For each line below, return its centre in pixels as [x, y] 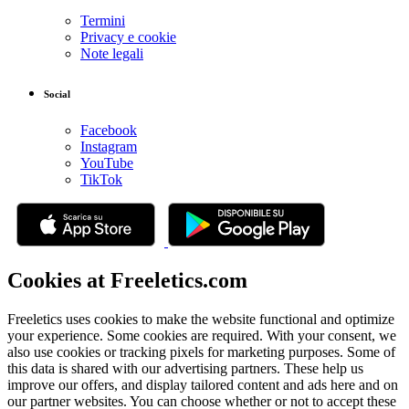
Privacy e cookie [128, 37]
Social [57, 94]
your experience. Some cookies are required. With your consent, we [202, 335]
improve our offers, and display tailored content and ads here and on [203, 384]
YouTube [107, 163]
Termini [103, 20]
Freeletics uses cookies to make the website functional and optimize [201, 319]
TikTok [101, 179]
